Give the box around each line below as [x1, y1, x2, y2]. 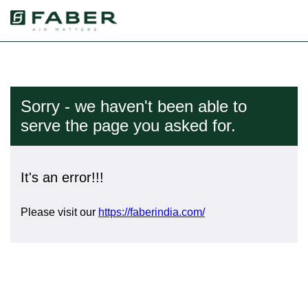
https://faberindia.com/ [98, 206, 205, 218]
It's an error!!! [21, 170, 104, 185]
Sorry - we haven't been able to [21, 97, 247, 115]
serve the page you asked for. [21, 116, 236, 135]
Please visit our [21, 206, 98, 218]
